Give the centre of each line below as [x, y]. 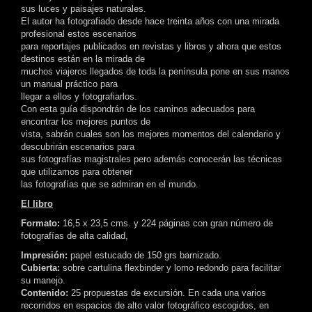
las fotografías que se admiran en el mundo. [110, 185]
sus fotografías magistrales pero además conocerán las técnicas [151, 159]
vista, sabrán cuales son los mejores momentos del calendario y [151, 134]
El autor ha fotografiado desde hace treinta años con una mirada [150, 22]
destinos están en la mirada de [83, 59]
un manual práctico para [69, 84]
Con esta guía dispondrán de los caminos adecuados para [138, 109]
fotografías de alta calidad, [75, 236]
